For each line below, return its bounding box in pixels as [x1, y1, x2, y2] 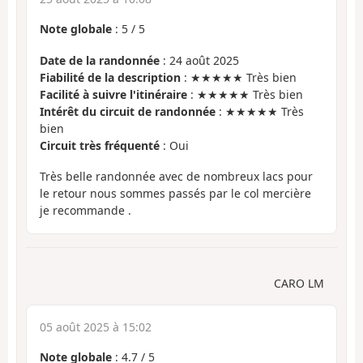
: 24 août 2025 [160, 52, 239, 68]
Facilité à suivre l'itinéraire [40, 86, 187, 102]
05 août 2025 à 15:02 [40, 318, 152, 335]
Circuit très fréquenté [40, 137, 160, 153]
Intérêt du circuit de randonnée [40, 103, 216, 119]
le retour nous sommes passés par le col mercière [40, 186, 311, 202]
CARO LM [274, 275, 324, 291]
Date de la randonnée [40, 52, 160, 68]
